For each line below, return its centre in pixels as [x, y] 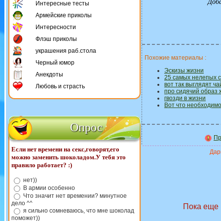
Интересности [56, 27]
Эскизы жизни [184, 71]
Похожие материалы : [175, 58]
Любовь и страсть [60, 86]
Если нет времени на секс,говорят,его [65, 149]
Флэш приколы [56, 39]
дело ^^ [22, 203]
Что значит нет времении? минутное [75, 196]
